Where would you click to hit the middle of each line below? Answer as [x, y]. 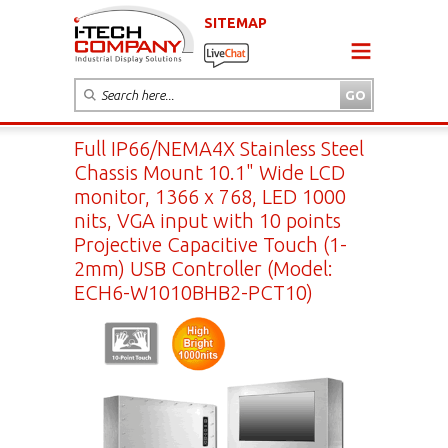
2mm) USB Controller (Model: [203, 268]
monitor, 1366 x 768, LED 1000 [210, 196]
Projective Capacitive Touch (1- [210, 244]
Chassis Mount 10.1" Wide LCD [209, 172]
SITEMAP [235, 22]
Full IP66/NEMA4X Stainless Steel [219, 148]
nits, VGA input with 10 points [207, 220]
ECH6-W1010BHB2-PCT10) [193, 292]
